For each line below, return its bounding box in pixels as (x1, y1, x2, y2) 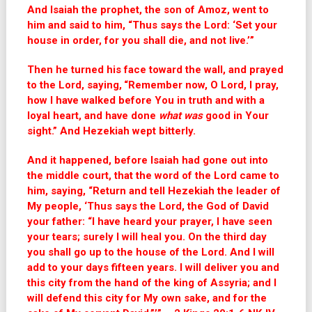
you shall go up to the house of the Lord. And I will (26, 246, 274, 258)
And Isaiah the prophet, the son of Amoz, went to (26, 3, 269, 16)
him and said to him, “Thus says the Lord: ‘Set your (26, 19, 277, 31)
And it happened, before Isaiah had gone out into (26, 154, 268, 166)
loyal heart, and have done (26, 109, 159, 122)
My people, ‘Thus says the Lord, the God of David (26, 200, 269, 212)
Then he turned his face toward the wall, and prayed (26, 63, 283, 76)
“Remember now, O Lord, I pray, (123, 79, 279, 91)
